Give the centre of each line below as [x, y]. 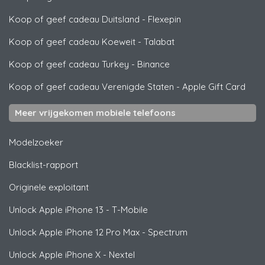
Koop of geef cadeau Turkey [69, 64]
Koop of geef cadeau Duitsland [74, 20]
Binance [153, 64]
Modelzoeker [36, 143]
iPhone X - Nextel [99, 255]
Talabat [159, 42]
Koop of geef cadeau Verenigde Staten [91, 87]
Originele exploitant [49, 188]
